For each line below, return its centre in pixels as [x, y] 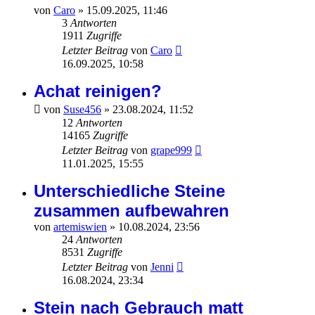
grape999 [171, 150]
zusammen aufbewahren [131, 211]
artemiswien [80, 227]
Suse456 [82, 110]
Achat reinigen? [98, 91]
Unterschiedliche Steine [129, 191]
